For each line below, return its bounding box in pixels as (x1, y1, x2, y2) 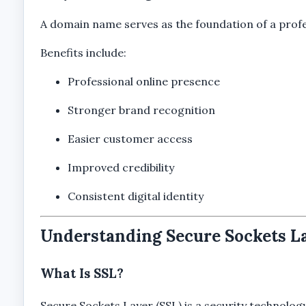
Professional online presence (67, 74, 220, 89)
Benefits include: (40, 46, 126, 60)
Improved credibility (67, 161, 174, 175)
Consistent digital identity (67, 189, 204, 204)
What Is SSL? (40, 265, 124, 282)
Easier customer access (67, 132, 193, 146)
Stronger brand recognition (67, 103, 215, 117)
